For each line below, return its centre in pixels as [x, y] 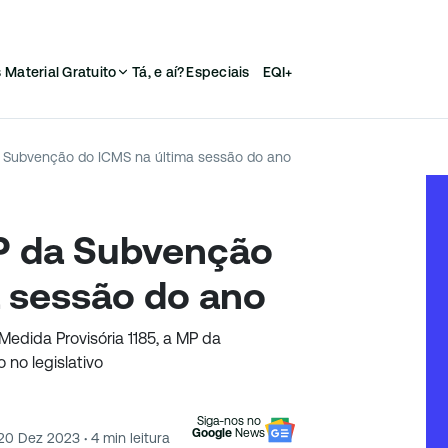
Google [212, 433]
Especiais [218, 72]
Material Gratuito [61, 72]
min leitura [134, 437]
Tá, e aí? [158, 72]
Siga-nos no [228, 421]
